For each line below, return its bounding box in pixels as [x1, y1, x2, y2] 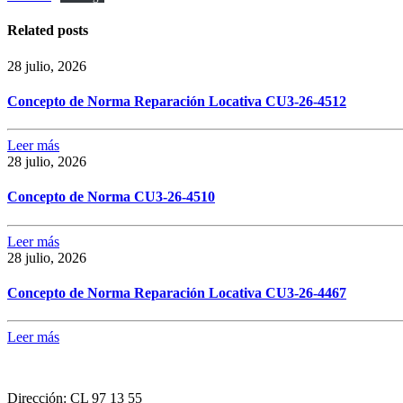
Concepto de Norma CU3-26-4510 [7, 189, 215, 205]
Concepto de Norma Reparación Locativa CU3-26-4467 [7, 284, 346, 300]
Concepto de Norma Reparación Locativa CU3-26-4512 [7, 93, 346, 109]
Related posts [7, 22, 88, 39]
